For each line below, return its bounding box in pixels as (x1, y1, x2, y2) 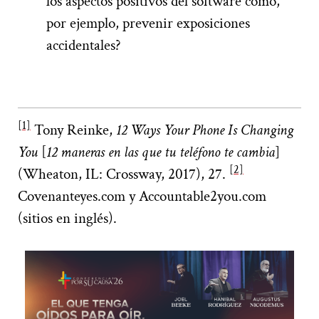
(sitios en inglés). (18, 209, 117, 229)
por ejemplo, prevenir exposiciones (46, 14, 250, 33)
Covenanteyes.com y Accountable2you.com (18, 187, 266, 206)
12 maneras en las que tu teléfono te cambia (46, 142, 275, 162)
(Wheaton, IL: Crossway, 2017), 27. (18, 164, 229, 184)
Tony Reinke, (31, 120, 116, 140)
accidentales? (46, 36, 121, 56)
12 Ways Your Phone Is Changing (116, 120, 293, 140)
